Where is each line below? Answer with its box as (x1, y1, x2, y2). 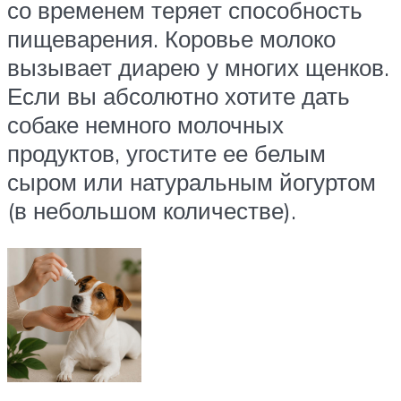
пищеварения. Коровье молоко (7, 23, 336, 53)
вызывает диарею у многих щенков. (7, 52, 389, 81)
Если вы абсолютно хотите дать (7, 81, 350, 110)
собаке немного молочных (7, 109, 284, 139)
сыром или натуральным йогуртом (7, 166, 376, 196)
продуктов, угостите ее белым (7, 138, 326, 167)
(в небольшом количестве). (7, 195, 296, 225)
